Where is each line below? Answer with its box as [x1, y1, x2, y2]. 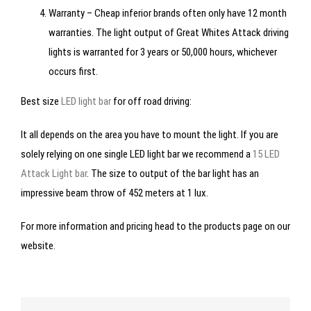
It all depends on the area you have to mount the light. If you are [21, 128, 278, 142]
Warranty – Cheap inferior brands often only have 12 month [49, 7, 287, 20]
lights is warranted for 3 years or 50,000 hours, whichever [49, 46, 277, 59]
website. [21, 239, 56, 253]
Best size [21, 95, 59, 108]
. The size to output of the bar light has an [87, 167, 259, 180]
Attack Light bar [21, 167, 87, 180]
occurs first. [49, 65, 98, 78]
